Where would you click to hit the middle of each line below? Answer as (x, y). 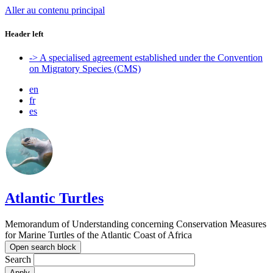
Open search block (43, 247)
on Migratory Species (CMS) (85, 69)
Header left (24, 34)
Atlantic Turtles (54, 198)
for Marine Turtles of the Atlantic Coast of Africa (98, 235)
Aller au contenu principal (55, 10)
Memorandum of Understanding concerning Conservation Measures (136, 224)
